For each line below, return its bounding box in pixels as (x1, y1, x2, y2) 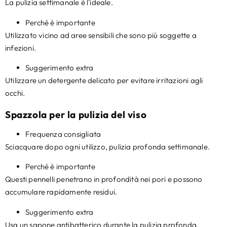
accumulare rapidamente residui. (5, 187, 118, 197)
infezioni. (5, 43, 36, 53)
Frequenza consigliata (25, 129, 101, 139)
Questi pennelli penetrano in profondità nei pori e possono (5, 174, 203, 184)
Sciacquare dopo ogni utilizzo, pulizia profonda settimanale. (5, 142, 210, 152)
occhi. (5, 88, 25, 98)
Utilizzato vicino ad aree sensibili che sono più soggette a (5, 30, 197, 40)
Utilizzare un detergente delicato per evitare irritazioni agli (5, 75, 203, 86)
